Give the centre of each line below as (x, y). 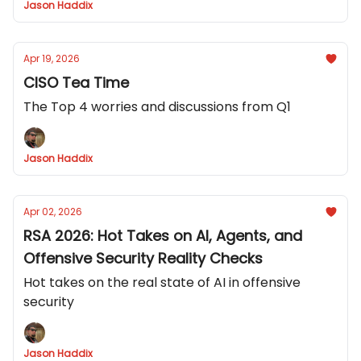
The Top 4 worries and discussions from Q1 (157, 107)
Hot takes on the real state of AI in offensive (162, 282)
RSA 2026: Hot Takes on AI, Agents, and (163, 236)
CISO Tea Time (76, 83)
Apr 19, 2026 (52, 58)
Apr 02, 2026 (53, 212)
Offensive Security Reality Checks (143, 258)
